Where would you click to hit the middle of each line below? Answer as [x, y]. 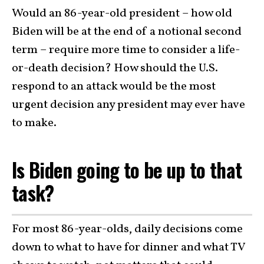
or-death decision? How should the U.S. [115, 69]
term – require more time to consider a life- [126, 50]
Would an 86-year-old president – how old [122, 14]
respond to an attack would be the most [114, 87]
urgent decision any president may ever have [128, 105]
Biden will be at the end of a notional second [127, 32]
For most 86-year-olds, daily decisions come [127, 229]
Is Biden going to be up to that [127, 170]
